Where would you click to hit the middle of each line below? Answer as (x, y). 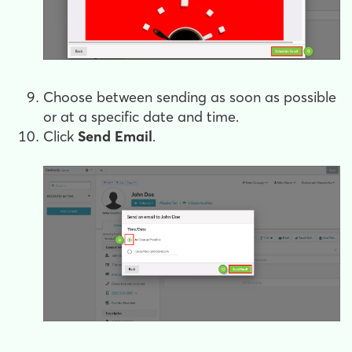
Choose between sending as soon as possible (190, 97)
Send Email (115, 136)
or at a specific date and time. (141, 116)
